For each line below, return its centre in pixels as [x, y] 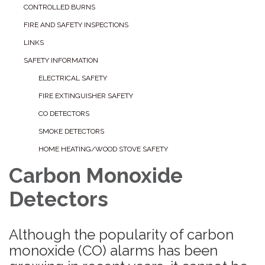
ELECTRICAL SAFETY [73, 78]
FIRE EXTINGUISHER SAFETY [86, 96]
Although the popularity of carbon [121, 235]
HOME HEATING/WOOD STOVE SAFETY [103, 149]
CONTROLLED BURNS [59, 7]
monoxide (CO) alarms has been [113, 251]
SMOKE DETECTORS [71, 132]
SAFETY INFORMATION [61, 61]
